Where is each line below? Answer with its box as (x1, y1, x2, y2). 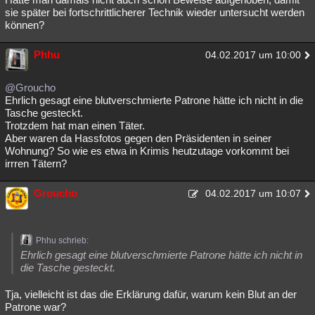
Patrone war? (5, 301, 66, 313)
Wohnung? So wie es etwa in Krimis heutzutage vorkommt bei (5, 145, 289, 157)
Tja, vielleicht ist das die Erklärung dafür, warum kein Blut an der (5, 288, 297, 300)
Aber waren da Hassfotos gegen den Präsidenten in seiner (5, 132, 271, 144)
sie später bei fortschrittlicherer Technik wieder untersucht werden (5, 6, 304, 18)
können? (5, 19, 47, 31)
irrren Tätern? (5, 157, 67, 169)
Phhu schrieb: (36, 236, 89, 245)
